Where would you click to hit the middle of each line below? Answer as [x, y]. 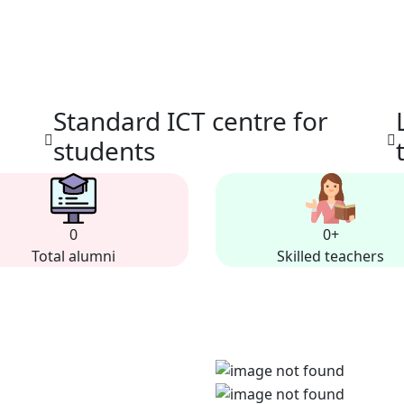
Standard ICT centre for [191, 120]
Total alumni [73, 257]
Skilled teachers [331, 257]
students [104, 150]
